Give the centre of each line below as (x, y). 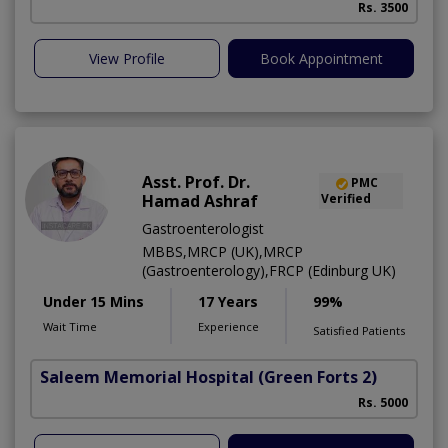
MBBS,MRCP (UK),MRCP (222, 252)
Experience (228, 327)
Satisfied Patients (359, 331)
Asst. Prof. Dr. (196, 182)
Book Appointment (321, 59)
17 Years (228, 302)
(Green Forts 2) (317, 377)
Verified (345, 199)
